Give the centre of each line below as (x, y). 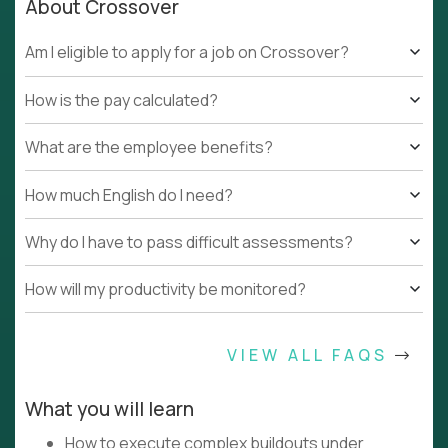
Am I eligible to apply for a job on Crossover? (187, 52)
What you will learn (109, 409)
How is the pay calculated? (121, 99)
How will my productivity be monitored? (165, 289)
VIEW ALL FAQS (311, 355)
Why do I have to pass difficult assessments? (189, 241)
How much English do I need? (129, 194)
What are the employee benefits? (149, 147)
